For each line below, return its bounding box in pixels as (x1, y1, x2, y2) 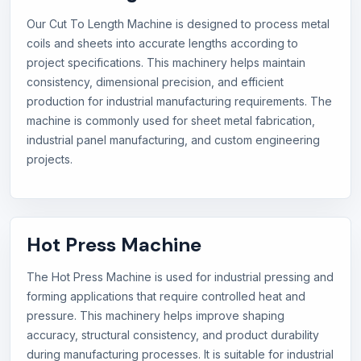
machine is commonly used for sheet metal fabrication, (27, 114, 315, 128)
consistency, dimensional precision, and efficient (27, 75, 284, 89)
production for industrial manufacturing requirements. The (27, 94, 332, 109)
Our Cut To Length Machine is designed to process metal (27, 17, 330, 31)
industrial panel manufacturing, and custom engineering (27, 133, 320, 147)
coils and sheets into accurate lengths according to (27, 36, 298, 51)
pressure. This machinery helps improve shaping (27, 309, 284, 323)
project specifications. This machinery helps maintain (27, 56, 305, 70)
